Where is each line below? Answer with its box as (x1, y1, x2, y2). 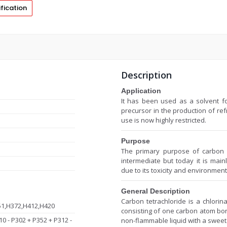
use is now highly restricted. (121, 115, 206, 125)
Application (121, 86, 161, 95)
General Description (121, 186, 190, 195)
